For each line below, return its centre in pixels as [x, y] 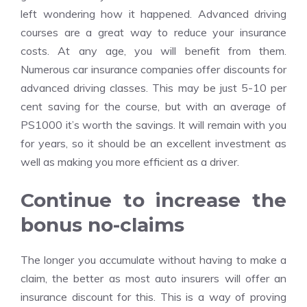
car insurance [105, 69]
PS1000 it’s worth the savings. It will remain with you [153, 125]
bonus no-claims [102, 225]
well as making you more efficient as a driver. [130, 162]
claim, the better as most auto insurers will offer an [153, 278]
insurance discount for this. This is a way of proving [153, 297]
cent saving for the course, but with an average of [153, 106]
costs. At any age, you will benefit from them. [153, 51]
